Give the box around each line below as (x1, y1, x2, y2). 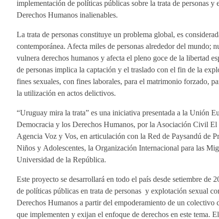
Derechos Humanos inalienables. (17, 11, 118, 20)
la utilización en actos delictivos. (17, 89, 116, 98)
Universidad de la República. (17, 155, 106, 164)
